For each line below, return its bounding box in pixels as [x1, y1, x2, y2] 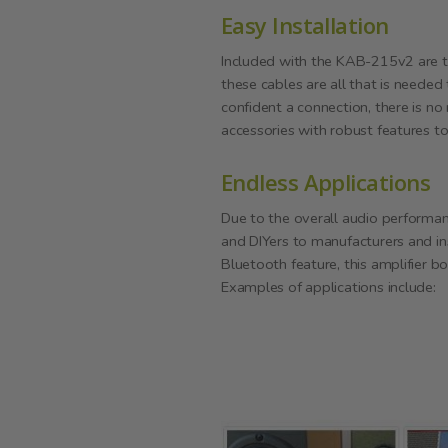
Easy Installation [221, 9, 389, 40]
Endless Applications [221, 166, 430, 197]
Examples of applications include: [221, 276, 436, 297]
